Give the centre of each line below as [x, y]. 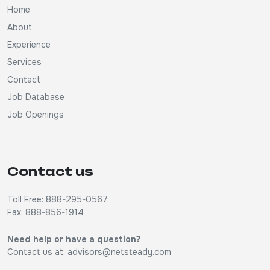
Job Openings [36, 115]
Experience [29, 45]
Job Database [36, 97]
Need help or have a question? [74, 239]
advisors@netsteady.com [119, 252]
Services [24, 62]
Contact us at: [37, 252]
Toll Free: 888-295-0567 [58, 199]
